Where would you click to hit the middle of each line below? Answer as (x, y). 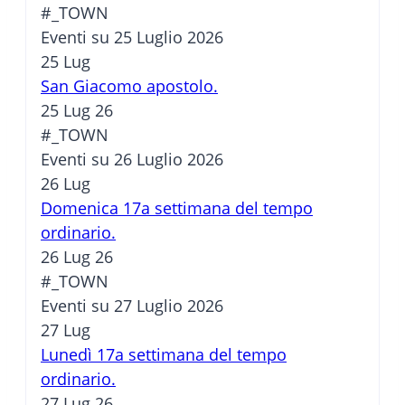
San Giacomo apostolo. (129, 86)
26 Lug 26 (77, 257)
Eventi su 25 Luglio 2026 (132, 38)
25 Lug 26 (77, 111)
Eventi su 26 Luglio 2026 (132, 160)
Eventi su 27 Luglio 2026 (132, 306)
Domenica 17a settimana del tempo (177, 208)
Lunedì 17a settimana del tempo (164, 355)
